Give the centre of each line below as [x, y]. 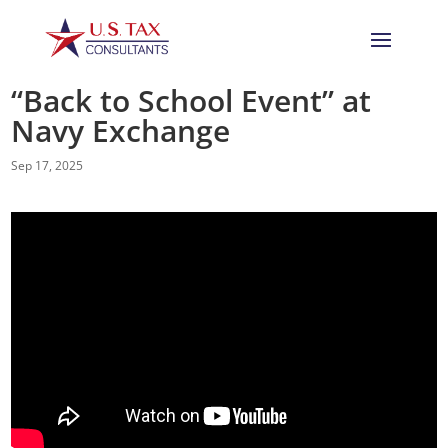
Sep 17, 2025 [47, 165]
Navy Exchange [121, 130]
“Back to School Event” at [191, 100]
